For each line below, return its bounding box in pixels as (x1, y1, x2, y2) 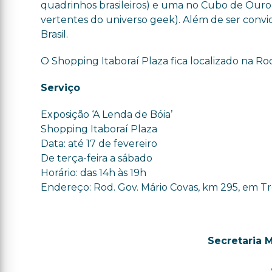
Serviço (41, 82, 81, 93)
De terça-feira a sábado (41, 152, 153, 164)
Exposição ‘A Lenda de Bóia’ (41, 109, 173, 120)
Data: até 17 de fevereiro (41, 138, 158, 149)
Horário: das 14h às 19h (41, 167, 147, 178)
